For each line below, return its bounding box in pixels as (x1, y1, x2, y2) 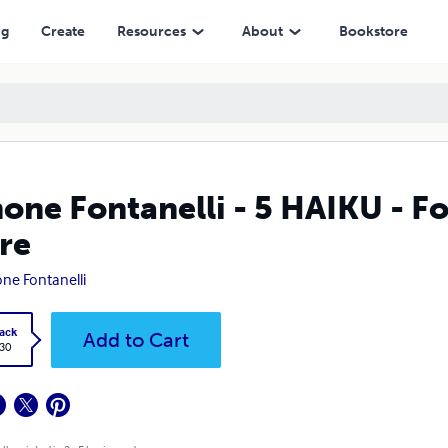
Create (40, 22, 85, 40)
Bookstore (338, 22, 408, 40)
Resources (116, 22, 186, 40)
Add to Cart (82, 328, 189, 352)
